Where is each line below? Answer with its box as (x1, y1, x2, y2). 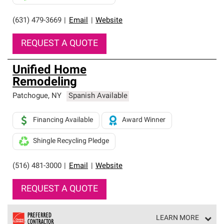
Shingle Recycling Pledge (33, 137, 109, 145)
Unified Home (12, 64, 86, 76)
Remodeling (12, 76, 77, 88)
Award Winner (122, 116, 165, 124)
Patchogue (12, 92, 48, 100)
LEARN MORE (156, 214, 199, 222)
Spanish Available (68, 92, 127, 100)
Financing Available (33, 116, 93, 124)
